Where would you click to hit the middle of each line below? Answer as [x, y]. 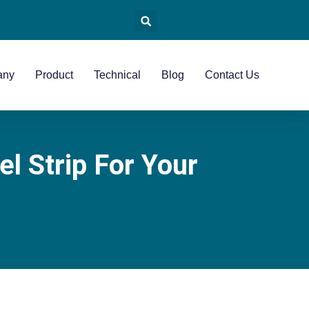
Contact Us [232, 75]
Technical [117, 75]
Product [54, 75]
